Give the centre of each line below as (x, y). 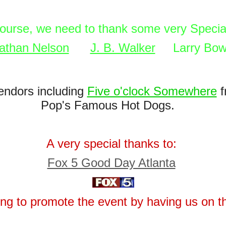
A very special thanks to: (113, 144)
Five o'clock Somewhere (152, 91)
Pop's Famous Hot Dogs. (113, 105)
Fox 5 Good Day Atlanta (111, 163)
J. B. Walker (123, 48)
